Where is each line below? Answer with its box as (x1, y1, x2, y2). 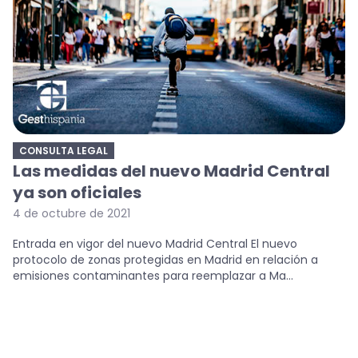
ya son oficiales (13, 181, 141, 204)
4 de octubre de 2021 (13, 205, 130, 221)
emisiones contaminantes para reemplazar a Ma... (13, 267, 293, 284)
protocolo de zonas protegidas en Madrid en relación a (13, 251, 318, 268)
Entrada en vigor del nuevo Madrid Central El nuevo (13, 235, 297, 252)
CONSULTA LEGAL (19, 143, 108, 157)
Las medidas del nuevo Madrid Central (13, 159, 330, 182)
